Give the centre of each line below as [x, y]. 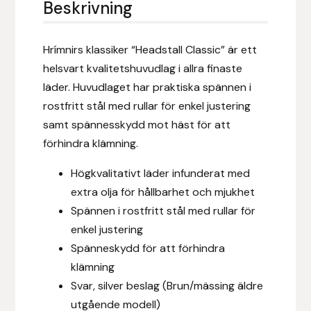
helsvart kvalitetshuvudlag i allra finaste [143, 68]
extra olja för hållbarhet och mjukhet [163, 192]
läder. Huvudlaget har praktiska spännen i [148, 87]
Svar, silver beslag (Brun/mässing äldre [167, 285]
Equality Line [46, 75]
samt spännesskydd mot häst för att [137, 124]
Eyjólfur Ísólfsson [56, 288]
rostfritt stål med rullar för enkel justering [147, 106]
